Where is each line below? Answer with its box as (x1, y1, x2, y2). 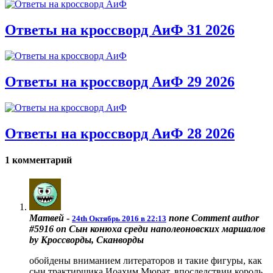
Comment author (189, 213, 259, 224)
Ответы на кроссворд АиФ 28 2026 (5, 125, 235, 141)
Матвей (29, 213, 64, 224)
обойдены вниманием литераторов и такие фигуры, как (29, 255, 262, 266)
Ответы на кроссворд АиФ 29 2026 (5, 73, 235, 90)
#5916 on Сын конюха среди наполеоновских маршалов (29, 224, 265, 235)
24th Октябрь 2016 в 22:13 (72, 214, 166, 224)
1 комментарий (5, 154, 72, 165)
